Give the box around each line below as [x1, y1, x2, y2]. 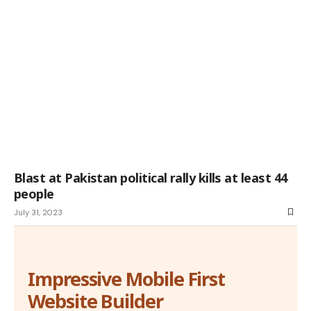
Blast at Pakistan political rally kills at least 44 [14, 169, 287, 186]
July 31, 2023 [14, 207, 62, 217]
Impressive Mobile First [28, 265, 226, 292]
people [14, 185, 54, 202]
